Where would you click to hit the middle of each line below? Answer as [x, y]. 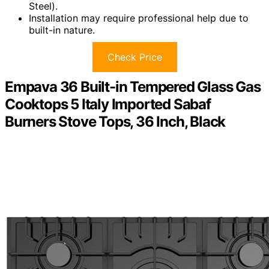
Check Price [134, 57]
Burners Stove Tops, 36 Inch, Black [115, 121]
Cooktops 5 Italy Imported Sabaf [108, 104]
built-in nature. [62, 30]
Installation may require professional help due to [139, 18]
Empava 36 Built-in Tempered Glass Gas [133, 86]
